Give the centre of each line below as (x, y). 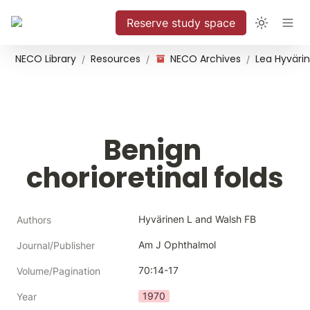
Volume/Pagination (58, 271)
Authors (34, 220)
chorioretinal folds (155, 178)
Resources (116, 58)
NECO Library (46, 58)
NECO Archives (206, 58)
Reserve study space (181, 22)
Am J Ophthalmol (177, 245)
